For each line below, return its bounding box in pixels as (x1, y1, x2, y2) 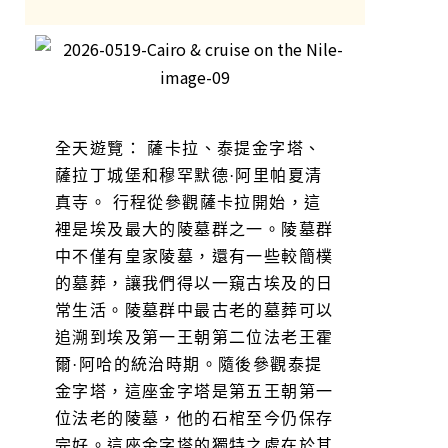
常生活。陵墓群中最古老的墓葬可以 (55, 299, 334, 321)
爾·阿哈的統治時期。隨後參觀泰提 (55, 353, 323, 375)
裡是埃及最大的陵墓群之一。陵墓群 (55, 218, 334, 240)
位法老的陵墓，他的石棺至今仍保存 (55, 407, 334, 429)
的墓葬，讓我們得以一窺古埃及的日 (55, 272, 334, 294)
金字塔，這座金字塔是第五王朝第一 (55, 380, 334, 402)
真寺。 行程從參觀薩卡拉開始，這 (55, 191, 322, 213)
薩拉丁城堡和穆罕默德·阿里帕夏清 (55, 164, 323, 186)
